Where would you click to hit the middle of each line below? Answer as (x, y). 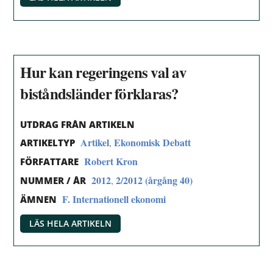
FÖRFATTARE (50, 162)
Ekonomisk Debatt (153, 143)
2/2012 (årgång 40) (154, 180)
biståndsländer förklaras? (100, 93)
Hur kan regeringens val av (103, 72)
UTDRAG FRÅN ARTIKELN (78, 124)
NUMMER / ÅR (53, 180)
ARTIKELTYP (48, 143)
